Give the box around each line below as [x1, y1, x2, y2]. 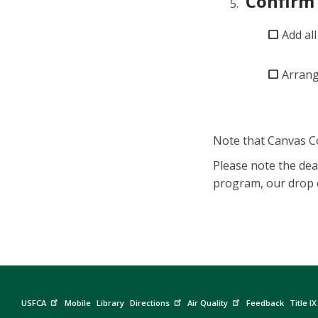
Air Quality [187, 297, 229, 308]
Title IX [289, 297, 317, 308]
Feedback [246, 297, 284, 308]
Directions [129, 297, 170, 308]
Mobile [64, 297, 91, 308]
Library [96, 297, 124, 308]
